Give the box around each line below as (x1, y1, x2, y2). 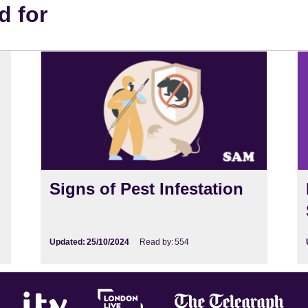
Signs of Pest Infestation (49, 179, 244, 198)
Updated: (49, 236, 86, 247)
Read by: (140, 236, 174, 247)
